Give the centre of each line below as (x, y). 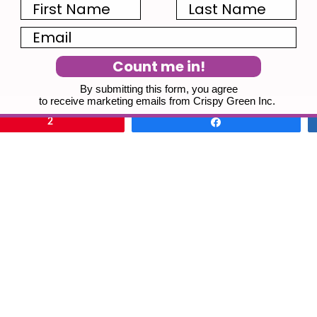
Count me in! (158, 66)
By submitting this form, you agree (158, 88)
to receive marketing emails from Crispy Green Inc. (158, 100)
